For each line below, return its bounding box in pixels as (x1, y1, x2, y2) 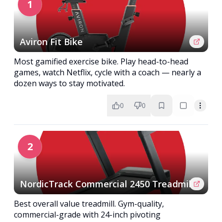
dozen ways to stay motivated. (14, 78, 125, 89)
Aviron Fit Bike (20, 36, 83, 48)
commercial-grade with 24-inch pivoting (14, 209, 161, 220)
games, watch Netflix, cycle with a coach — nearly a (14, 67, 201, 78)
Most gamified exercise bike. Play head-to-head (14, 56, 188, 67)
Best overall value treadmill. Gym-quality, (14, 198, 164, 209)
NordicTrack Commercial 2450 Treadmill (20, 178, 194, 190)
